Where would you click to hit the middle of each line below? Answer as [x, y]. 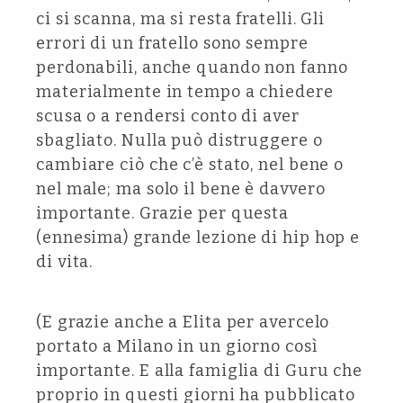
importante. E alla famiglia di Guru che [200, 371]
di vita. [65, 262]
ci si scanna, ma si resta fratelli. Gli [181, 19]
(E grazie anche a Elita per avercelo [183, 322]
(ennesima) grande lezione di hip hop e [198, 237]
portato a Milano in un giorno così [177, 346]
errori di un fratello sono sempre [172, 43]
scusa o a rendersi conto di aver [168, 116]
